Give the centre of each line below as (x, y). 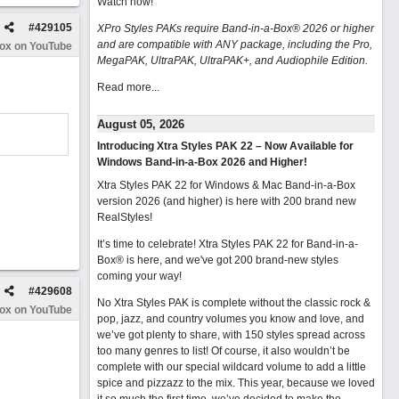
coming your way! (139, 276)
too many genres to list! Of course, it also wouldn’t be (223, 351)
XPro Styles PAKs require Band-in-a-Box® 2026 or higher (235, 28)
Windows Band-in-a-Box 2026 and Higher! (202, 162)
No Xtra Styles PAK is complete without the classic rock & (233, 303)
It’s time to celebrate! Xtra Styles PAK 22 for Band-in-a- (227, 244)
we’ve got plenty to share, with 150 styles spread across (231, 335)
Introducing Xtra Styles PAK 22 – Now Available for (225, 146)
